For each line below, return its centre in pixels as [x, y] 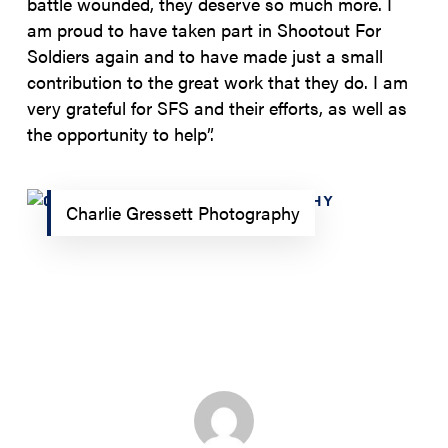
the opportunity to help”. [120, 133]
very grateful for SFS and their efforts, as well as [216, 107]
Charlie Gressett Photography [182, 212]
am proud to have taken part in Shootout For [203, 29]
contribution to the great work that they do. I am [217, 81]
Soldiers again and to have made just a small [204, 55]
